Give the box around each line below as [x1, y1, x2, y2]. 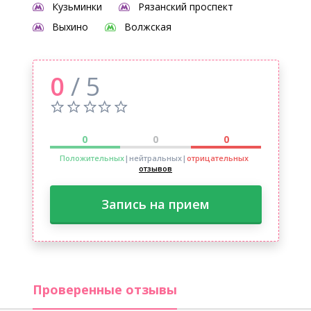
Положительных [59, 153, 124, 163]
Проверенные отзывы [32, 281, 177, 298]
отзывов [139, 163, 172, 174]
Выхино [51, 20, 88, 33]
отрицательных [186, 153, 249, 163]
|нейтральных [124, 153, 182, 163]
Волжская [124, 20, 171, 33]
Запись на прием [101, 196, 210, 212]
